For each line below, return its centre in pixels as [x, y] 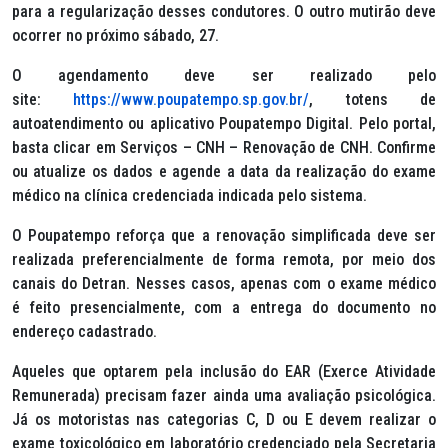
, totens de [373, 100]
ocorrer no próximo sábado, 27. [115, 36]
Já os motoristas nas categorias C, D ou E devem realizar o [224, 420]
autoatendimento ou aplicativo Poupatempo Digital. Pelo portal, [224, 124]
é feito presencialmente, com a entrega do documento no [224, 308]
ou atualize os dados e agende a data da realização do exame [224, 172]
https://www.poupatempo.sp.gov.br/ [191, 100]
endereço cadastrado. [84, 332]
